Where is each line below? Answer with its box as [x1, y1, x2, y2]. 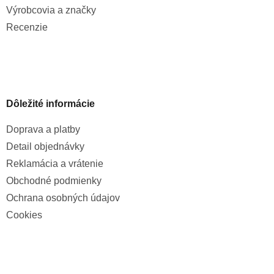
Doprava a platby [6, 124, 80, 135]
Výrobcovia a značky [6, 5, 96, 16]
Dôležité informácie [6, 98, 95, 109]
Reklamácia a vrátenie [6, 158, 103, 169]
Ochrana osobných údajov [6, 193, 120, 204]
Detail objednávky [6, 141, 84, 152]
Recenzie [6, 22, 48, 33]
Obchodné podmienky [6, 176, 102, 187]
